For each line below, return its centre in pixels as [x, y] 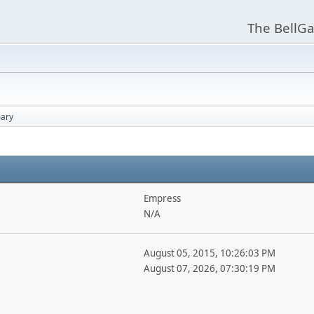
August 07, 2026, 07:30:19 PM [209, 268]
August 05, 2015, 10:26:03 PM [209, 253]
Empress [162, 198]
